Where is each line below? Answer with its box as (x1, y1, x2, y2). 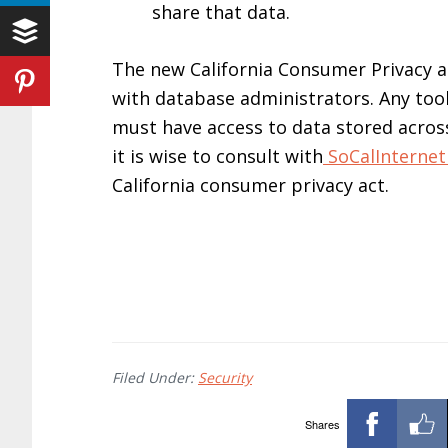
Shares (304, 415, 340, 432)
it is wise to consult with (112, 144, 323, 168)
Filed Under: (112, 368, 198, 387)
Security (198, 368, 252, 387)
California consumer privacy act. (112, 173, 389, 197)
